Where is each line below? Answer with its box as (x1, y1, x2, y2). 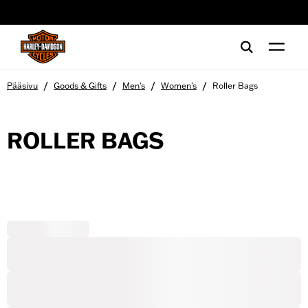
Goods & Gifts (54, 80, 107, 91)
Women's (161, 80, 197, 91)
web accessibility (24, 12, 90, 23)
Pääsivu (7, 80, 38, 91)
